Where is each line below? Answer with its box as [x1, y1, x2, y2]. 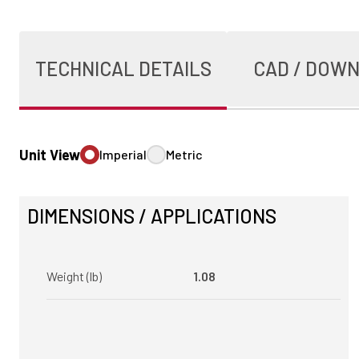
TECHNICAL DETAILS [34, 57, 212, 80]
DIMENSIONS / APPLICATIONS [27, 204, 276, 228]
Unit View [19, 146, 80, 163]
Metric [166, 147, 203, 162]
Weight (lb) [46, 268, 102, 284]
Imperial [99, 147, 147, 162]
